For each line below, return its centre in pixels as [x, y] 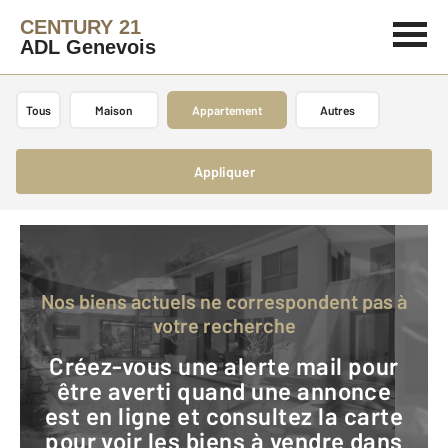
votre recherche [224, 325]
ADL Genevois [88, 47]
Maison [114, 110]
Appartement [227, 110]
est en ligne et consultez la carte [224, 415]
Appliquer [224, 171]
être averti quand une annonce [224, 390]
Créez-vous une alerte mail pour [57, 365]
